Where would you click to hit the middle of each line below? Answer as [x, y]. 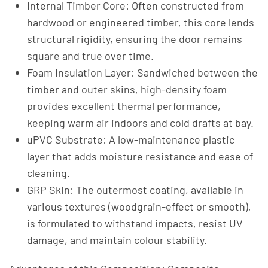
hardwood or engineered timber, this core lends [141, 22]
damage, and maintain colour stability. [117, 240]
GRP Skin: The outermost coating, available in [135, 190]
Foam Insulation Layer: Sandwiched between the [142, 72]
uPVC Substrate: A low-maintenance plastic [131, 139]
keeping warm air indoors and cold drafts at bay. [140, 123]
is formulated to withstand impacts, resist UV [135, 223]
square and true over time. [90, 56]
